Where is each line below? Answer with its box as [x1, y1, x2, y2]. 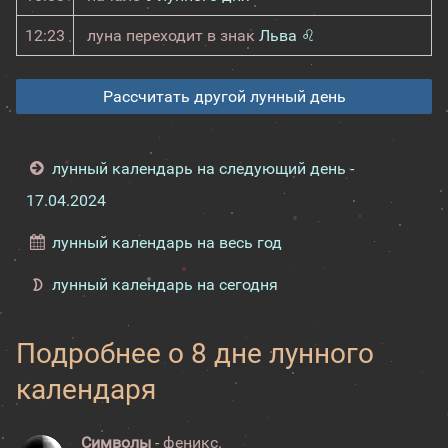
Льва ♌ [259, 26, 315, 45]
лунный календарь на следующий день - [52, 159, 355, 178]
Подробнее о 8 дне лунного [16, 337, 374, 370]
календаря [16, 373, 156, 406]
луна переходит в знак [87, 26, 259, 45]
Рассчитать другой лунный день [102, 87, 346, 106]
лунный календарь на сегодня [52, 275, 279, 294]
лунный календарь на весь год [52, 233, 283, 252]
